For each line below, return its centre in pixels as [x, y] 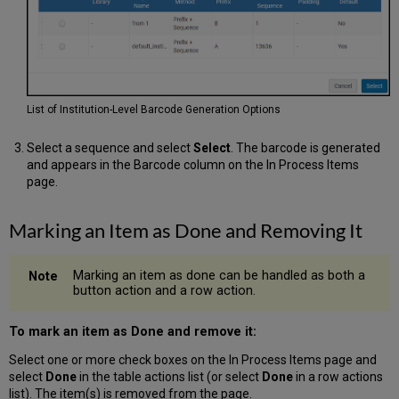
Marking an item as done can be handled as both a [220, 275]
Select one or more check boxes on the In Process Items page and [193, 359]
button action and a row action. [165, 290]
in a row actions [338, 376]
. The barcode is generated [305, 148]
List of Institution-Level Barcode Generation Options [153, 110]
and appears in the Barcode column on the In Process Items [192, 165]
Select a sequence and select [110, 148]
